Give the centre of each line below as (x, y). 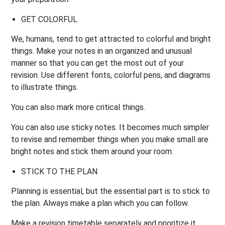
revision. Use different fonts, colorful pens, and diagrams (111, 75)
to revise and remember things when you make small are (110, 139)
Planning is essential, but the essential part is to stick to (111, 191)
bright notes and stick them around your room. (92, 151)
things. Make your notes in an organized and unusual (102, 51)
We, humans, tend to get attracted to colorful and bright (111, 39)
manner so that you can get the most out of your (98, 63)
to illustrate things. (45, 87)
